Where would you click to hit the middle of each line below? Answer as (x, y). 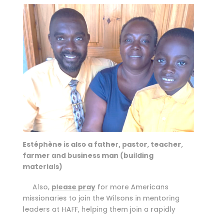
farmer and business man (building (88, 156)
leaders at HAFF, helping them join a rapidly (99, 209)
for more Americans (132, 187)
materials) (42, 167)
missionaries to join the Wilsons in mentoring (101, 198)
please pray (73, 187)
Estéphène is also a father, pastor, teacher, (103, 145)
